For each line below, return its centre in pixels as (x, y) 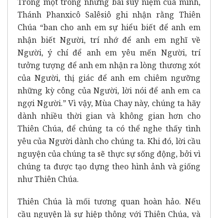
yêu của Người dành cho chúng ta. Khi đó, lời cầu (109, 141)
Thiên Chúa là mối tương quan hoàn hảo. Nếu (109, 201)
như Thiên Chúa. (48, 179)
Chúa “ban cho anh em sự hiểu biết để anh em (109, 27)
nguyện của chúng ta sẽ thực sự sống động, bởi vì (109, 154)
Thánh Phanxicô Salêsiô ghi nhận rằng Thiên (109, 14)
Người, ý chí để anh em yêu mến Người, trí (109, 52)
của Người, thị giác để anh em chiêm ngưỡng (109, 78)
